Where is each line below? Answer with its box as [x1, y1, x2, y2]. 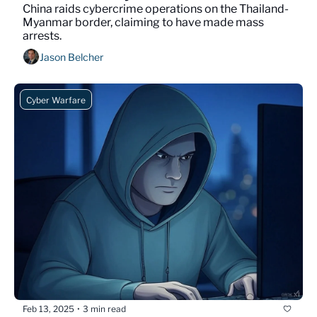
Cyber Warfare [26, 95, 86, 106]
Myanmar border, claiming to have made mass [23, 16, 264, 30]
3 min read [83, 303, 126, 314]
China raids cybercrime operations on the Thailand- [23, 2, 289, 16]
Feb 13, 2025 [23, 303, 74, 314]
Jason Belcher [40, 50, 103, 63]
